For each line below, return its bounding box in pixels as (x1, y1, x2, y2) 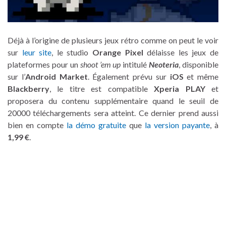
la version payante (145, 120, 210, 130)
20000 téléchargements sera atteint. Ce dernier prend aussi (8, 108, 218, 118)
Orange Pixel (92, 47, 143, 58)
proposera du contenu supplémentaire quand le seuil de (8, 96, 218, 106)
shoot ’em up (80, 60, 121, 70)
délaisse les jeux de (143, 47, 219, 58)
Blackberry (8, 84, 49, 94)
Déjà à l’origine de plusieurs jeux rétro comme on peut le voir (8, 35, 218, 45)
